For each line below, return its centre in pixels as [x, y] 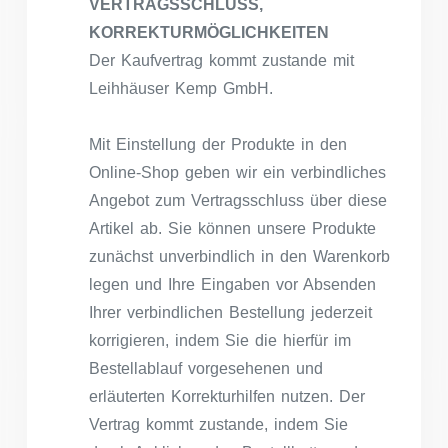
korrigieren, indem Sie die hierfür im [220, 340]
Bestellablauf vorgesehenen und [206, 368]
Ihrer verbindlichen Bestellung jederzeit [230, 312]
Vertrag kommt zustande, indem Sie [218, 424]
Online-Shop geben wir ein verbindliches [237, 172]
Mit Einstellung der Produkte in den [218, 144]
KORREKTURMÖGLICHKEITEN [209, 32]
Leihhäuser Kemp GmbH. [181, 88]
